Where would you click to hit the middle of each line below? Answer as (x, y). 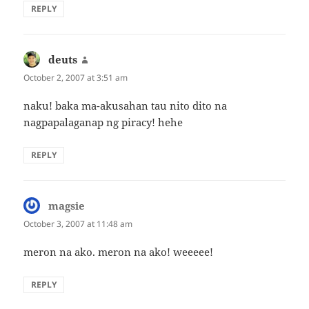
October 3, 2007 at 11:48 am (78, 223)
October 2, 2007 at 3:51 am (76, 77)
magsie (67, 205)
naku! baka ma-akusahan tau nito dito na (126, 105)
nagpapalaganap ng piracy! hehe (103, 122)
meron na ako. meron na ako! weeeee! (119, 251)
